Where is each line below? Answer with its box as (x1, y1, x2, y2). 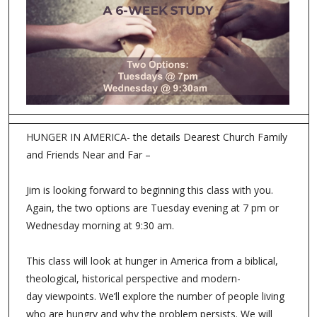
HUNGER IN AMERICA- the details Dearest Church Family (25, 130, 287, 144)
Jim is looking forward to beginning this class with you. (25, 183, 273, 197)
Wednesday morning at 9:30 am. (25, 219, 177, 232)
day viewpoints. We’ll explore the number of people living (25, 289, 284, 303)
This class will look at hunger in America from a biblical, (25, 254, 278, 267)
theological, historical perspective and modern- (25, 272, 241, 285)
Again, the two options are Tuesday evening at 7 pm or (25, 201, 279, 214)
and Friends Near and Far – (25, 148, 151, 161)
